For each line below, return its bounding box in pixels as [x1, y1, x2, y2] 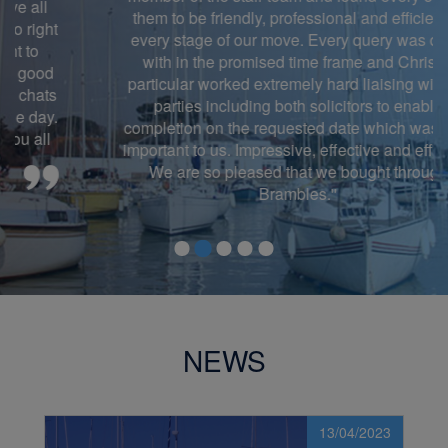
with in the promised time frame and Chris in [69, 49, 379, 73]
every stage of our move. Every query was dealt [57, 27, 391, 51]
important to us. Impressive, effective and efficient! [48, 137, 400, 161]
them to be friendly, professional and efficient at [58, 5, 390, 29]
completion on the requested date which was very [49, 115, 399, 139]
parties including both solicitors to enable [79, 93, 369, 117]
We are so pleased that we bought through [74, 159, 374, 183]
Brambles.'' [185, 181, 263, 205]
